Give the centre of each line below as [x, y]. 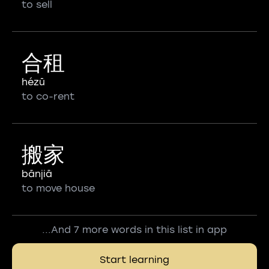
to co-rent [48, 96]
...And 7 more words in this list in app [134, 230]
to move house [58, 188]
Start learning [134, 260]
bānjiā [37, 174]
